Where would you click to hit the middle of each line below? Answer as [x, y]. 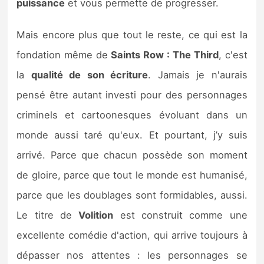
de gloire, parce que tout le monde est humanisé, [132, 175]
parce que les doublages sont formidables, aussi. [132, 195]
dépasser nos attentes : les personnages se [132, 255]
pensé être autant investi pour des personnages [132, 95]
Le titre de [48, 215]
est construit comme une [180, 215]
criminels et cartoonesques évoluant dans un [132, 115]
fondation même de [62, 55]
